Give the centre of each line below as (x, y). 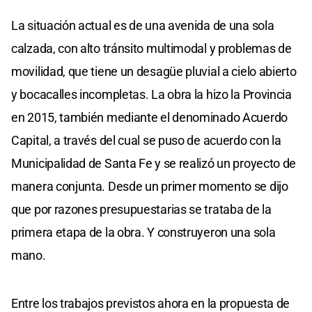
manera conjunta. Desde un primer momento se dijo (150, 186)
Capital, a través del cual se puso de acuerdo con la (146, 140)
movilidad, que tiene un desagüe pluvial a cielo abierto (154, 71)
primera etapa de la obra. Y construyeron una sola (143, 232)
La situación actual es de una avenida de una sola (143, 25)
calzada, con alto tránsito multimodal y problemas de (151, 48)
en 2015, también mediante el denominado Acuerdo (149, 117)
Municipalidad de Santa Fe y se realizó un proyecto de (154, 163)
